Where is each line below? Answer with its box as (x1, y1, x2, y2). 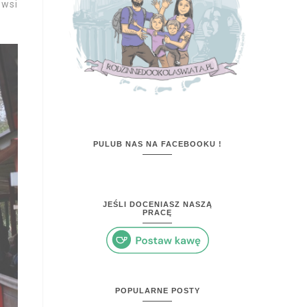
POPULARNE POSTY (114, 286, 200, 295)
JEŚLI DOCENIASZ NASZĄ (102, 199, 212, 208)
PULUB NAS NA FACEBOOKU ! (93, 139, 222, 148)
